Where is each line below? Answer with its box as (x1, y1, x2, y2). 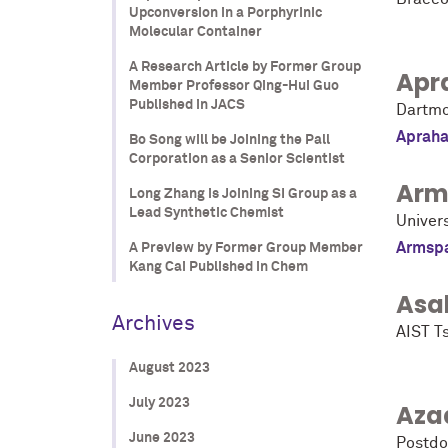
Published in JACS (128, 97, 245, 112)
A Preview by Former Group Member (128, 240, 363, 255)
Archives (112, 313, 195, 335)
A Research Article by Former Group (128, 59, 361, 74)
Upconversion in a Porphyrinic (128, 5, 322, 20)
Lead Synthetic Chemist (128, 205, 284, 220)
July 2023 (128, 395, 190, 410)
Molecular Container (128, 24, 262, 39)
